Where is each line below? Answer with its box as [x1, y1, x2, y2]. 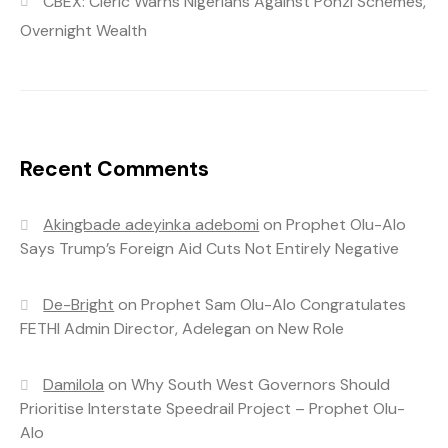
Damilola [43, 374, 105, 396]
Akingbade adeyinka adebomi [43, 214, 260, 236]
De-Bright [43, 294, 115, 316]
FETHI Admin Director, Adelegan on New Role [20, 318, 344, 340]
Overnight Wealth [20, 20, 147, 42]
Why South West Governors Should [131, 374, 391, 396]
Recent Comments [20, 155, 209, 184]
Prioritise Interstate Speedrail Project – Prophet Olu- [20, 398, 405, 420]
